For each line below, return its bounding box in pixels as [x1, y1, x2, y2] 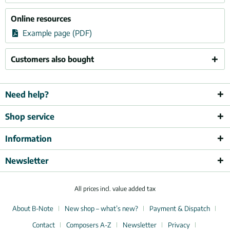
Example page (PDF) [20, 28, 92, 37]
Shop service [5, 111, 54, 122]
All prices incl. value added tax [74, 185, 156, 193]
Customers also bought [11, 54, 94, 64]
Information [5, 133, 52, 144]
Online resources [11, 14, 71, 23]
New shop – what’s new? [65, 204, 138, 213]
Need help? [5, 89, 49, 100]
